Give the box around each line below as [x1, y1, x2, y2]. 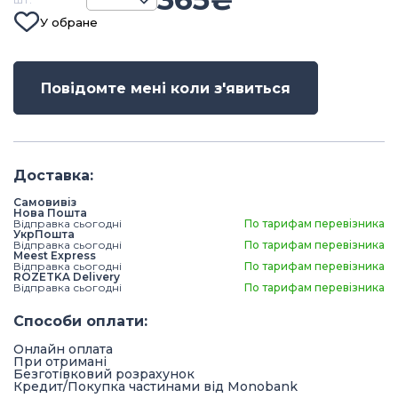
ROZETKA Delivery [13, 270, 120, 283]
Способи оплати [13, 313, 144, 330]
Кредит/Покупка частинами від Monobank [13, 378, 298, 394]
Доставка [13, 167, 90, 184]
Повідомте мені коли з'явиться [41, 79, 291, 97]
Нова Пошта [13, 206, 87, 219]
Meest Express [13, 249, 96, 262]
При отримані [13, 354, 107, 370]
